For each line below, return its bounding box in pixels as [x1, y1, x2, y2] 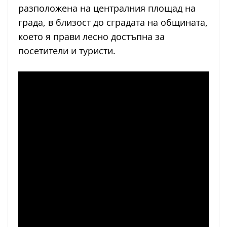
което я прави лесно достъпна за [18, 30, 165, 43]
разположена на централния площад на [18, 2, 196, 15]
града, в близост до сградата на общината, [18, 16, 208, 29]
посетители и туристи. [18, 45, 116, 57]
